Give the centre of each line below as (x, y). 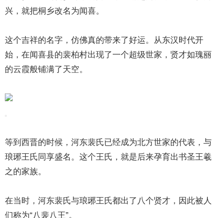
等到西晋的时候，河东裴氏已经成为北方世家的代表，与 (109, 142)
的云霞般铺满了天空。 (46, 69)
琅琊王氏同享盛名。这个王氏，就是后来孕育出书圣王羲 (109, 157)
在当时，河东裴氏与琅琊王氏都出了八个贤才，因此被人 (109, 201)
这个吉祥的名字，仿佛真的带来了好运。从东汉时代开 (104, 40)
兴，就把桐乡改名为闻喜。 (55, 11)
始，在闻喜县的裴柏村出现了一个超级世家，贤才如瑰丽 (109, 55)
